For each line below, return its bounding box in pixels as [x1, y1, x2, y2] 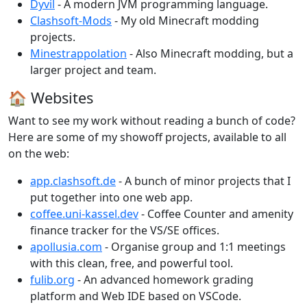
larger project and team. [30, 62, 156, 77]
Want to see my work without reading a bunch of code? [8, 113, 295, 128]
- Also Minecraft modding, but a [127, 46, 293, 61]
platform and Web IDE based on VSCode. [30, 288, 241, 304]
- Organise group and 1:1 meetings [102, 239, 286, 254]
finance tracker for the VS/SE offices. [30, 223, 219, 238]
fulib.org [30, 272, 75, 287]
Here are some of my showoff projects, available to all [8, 130, 286, 145]
